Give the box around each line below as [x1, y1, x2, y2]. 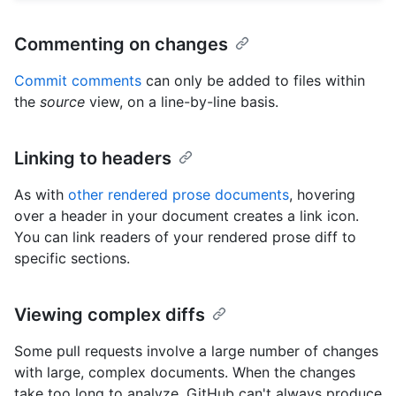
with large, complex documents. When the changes [14, 363, 355, 382]
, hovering [289, 186, 355, 204]
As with [14, 186, 68, 204]
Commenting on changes [14, 34, 228, 56]
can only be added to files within [141, 72, 365, 90]
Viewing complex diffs [14, 304, 205, 326]
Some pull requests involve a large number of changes [14, 342, 378, 361]
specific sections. [14, 249, 130, 268]
